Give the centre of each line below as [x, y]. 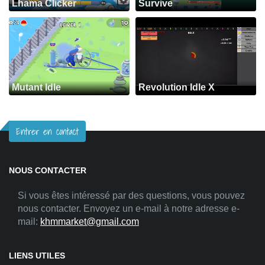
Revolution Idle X [177, 87]
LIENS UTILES [37, 256]
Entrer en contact [47, 131]
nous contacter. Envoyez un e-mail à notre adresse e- [129, 209]
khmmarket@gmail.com [90, 222]
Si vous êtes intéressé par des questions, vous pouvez [131, 195]
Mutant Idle [36, 87]
